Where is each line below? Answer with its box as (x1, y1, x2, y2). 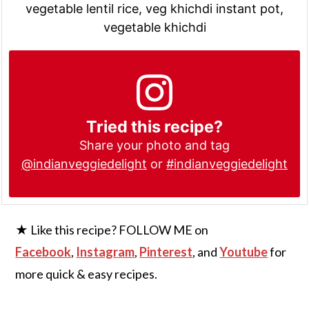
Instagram (76, 243, 135, 259)
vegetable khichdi (103, 20, 206, 35)
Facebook (15, 243, 72, 259)
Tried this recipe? (86, 116, 223, 137)
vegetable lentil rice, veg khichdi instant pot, (26, 1, 283, 17)
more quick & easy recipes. (15, 266, 158, 281)
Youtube (219, 243, 268, 259)
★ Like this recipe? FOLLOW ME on (15, 221, 209, 237)
